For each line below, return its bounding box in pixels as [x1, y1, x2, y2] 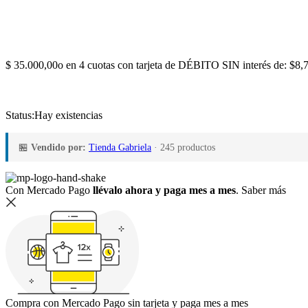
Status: [5, 109, 34, 121]
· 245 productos [154, 142, 215, 153]
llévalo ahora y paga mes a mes [93, 184, 236, 196]
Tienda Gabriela [89, 142, 151, 153]
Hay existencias [34, 109, 102, 121]
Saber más [241, 184, 286, 196]
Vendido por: [31, 142, 86, 153]
